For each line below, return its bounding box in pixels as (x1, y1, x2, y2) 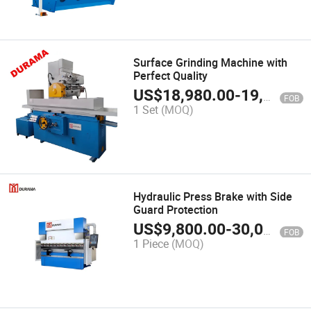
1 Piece (133, 236, 169, 252)
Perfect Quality (133, 67, 208, 83)
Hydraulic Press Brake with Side (133, 188, 293, 204)
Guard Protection (133, 201, 219, 217)
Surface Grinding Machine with (133, 54, 288, 70)
